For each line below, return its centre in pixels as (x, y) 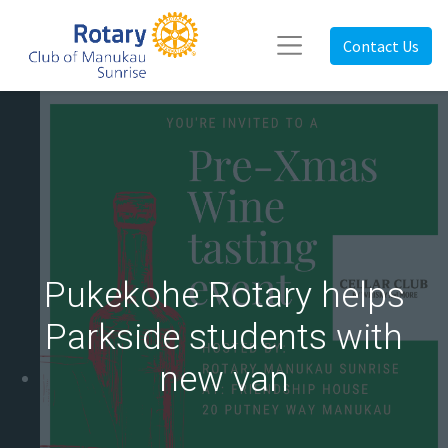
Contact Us (381, 45)
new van (224, 379)
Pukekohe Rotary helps (224, 295)
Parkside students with (224, 337)
